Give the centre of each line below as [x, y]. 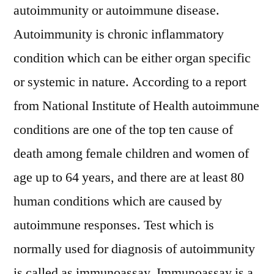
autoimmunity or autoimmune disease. [117, 10]
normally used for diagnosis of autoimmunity [134, 249]
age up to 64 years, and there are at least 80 [129, 177]
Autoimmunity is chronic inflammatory [119, 34]
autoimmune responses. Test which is [114, 225]
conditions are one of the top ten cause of [123, 130]
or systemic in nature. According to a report [130, 82]
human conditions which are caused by [118, 201]
